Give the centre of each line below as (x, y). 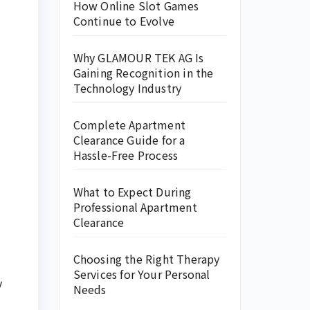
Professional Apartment (135, 207)
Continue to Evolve (124, 21)
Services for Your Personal (142, 274)
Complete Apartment (129, 125)
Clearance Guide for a (129, 140)
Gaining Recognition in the (143, 73)
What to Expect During (132, 192)
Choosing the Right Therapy (146, 259)
